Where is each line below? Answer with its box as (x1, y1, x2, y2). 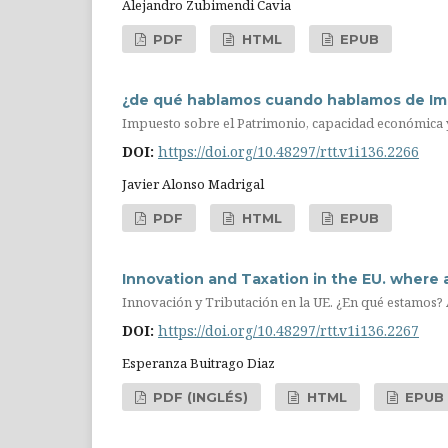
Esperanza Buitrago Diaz (122, 353, 275, 372)
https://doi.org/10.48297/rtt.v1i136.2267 (158, 320, 419, 340)
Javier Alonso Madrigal (122, 174, 264, 193)
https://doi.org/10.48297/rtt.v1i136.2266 (158, 141, 419, 161)
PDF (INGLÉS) (149, 388, 249, 405)
